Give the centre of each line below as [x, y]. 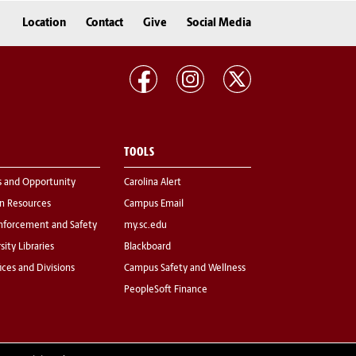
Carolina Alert [153, 183]
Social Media [219, 23]
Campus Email [154, 205]
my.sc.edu [145, 226]
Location [44, 23]
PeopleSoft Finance [166, 290]
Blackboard [147, 248]
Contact [104, 23]
